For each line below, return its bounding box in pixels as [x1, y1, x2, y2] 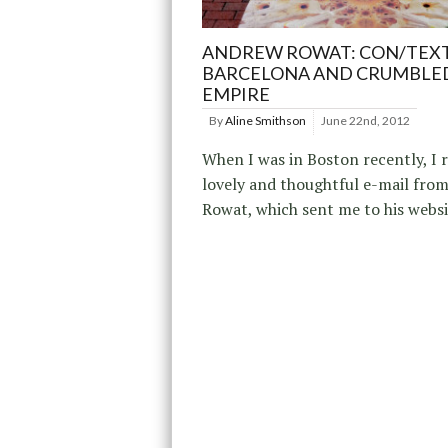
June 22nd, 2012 [321, 112, 410, 128]
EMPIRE [202, 82, 270, 105]
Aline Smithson [225, 112, 306, 128]
